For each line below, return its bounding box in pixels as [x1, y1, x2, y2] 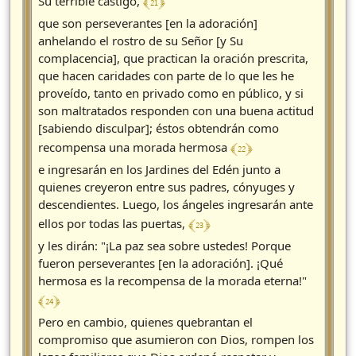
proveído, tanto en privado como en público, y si [38, 85, 304, 102]
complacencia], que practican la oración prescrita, [38, 50, 308, 67]
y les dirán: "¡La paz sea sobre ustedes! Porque [38, 238, 291, 254]
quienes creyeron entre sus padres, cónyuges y [38, 179, 295, 195]
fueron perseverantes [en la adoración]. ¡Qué [38, 255, 283, 272]
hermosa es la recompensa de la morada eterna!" [38, 273, 307, 289]
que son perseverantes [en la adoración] [38, 15, 257, 32]
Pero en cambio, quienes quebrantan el [38, 314, 253, 331]
